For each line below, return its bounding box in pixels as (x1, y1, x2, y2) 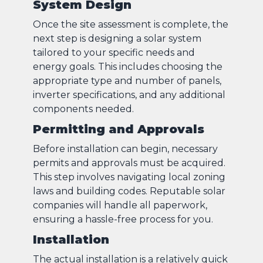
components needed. (33, 103, 134, 114)
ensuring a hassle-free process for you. (33, 213, 213, 225)
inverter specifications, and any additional (33, 89, 225, 100)
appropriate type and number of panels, (33, 75, 221, 86)
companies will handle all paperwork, (33, 199, 207, 211)
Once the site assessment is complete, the (33, 18, 228, 30)
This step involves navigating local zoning (33, 171, 225, 183)
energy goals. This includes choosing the (33, 60, 222, 72)
